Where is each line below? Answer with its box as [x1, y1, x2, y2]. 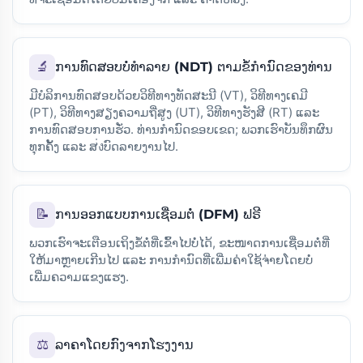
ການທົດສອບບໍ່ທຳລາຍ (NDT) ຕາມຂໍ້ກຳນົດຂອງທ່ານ [55, 58, 332, 75]
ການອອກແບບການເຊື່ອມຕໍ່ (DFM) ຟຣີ [55, 206, 261, 222]
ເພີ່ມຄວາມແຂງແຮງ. [29, 268, 129, 284]
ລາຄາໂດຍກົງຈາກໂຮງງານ [55, 336, 194, 352]
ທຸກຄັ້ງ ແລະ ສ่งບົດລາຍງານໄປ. [29, 138, 178, 154]
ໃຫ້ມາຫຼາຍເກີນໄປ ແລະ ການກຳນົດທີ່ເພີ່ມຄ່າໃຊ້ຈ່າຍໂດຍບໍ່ [29, 251, 313, 267]
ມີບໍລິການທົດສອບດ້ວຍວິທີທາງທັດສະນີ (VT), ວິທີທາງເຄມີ [29, 87, 308, 103]
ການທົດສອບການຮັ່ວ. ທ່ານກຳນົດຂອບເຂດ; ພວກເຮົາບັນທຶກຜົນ [29, 121, 333, 137]
